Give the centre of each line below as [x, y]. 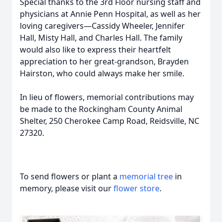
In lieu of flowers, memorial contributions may [107, 97]
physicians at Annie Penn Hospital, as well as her [110, 14]
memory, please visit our [67, 188]
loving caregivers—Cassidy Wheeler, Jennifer [102, 26]
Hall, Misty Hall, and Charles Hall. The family [101, 38]
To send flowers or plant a [70, 176]
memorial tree [146, 176]
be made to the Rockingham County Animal [101, 109]
